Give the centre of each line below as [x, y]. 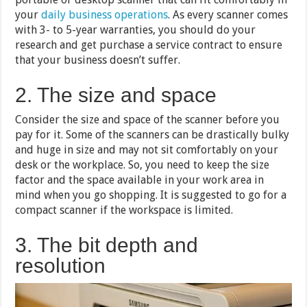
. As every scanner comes [228, 15]
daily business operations [105, 15]
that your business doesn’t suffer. [98, 60]
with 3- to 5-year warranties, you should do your [136, 30]
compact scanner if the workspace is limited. [124, 210]
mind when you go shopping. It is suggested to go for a [151, 195]
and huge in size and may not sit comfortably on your [147, 150]
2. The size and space [116, 95]
